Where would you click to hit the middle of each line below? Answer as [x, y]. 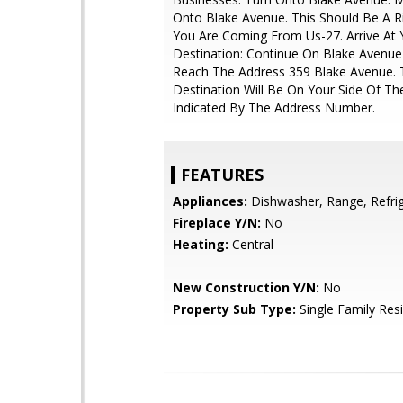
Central [251, 244]
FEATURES [222, 175]
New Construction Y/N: [246, 287]
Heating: [201, 244]
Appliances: [210, 201]
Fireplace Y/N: [217, 223]
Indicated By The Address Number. [274, 107]
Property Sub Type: [234, 309]
